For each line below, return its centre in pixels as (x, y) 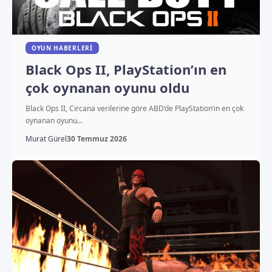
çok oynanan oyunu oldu (107, 87)
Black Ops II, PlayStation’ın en (126, 69)
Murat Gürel (46, 138)
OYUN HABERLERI (62, 48)
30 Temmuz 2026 (97, 138)
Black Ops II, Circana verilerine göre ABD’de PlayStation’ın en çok (134, 108)
